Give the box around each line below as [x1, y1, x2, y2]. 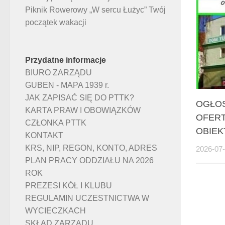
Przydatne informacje [25, 55, 106, 64]
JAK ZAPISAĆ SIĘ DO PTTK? [25, 93, 134, 102]
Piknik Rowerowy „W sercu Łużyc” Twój [25, 5, 166, 14]
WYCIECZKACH [25, 206, 86, 215]
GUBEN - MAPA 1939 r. [25, 80, 109, 89]
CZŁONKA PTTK [25, 118, 86, 127]
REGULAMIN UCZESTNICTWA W [25, 193, 149, 202]
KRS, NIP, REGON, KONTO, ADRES [25, 143, 157, 152]
